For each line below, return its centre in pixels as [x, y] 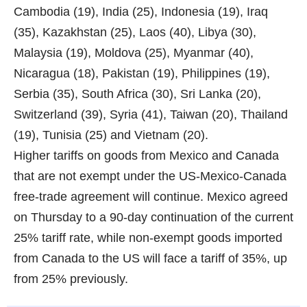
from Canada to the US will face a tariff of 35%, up [150, 259]
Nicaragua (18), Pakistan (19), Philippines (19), [142, 74]
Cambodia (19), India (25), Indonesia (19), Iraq [141, 12]
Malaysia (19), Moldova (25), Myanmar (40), [134, 53]
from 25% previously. [71, 279]
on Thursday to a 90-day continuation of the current [153, 218]
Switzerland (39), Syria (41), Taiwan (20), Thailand [151, 115]
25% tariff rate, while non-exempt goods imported [148, 238]
